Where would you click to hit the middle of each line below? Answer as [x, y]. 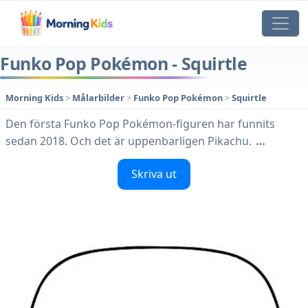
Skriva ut [154, 174]
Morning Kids [34, 98]
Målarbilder [99, 98]
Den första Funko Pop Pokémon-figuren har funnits [140, 124]
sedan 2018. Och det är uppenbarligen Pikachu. [129, 141]
